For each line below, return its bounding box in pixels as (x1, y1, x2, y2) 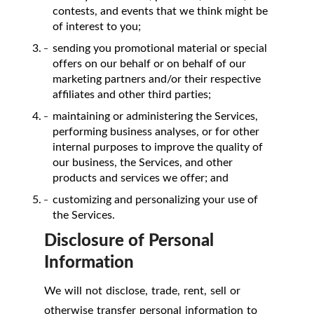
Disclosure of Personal (44, 227, 214, 252)
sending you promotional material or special (53, 40, 267, 56)
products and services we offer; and (53, 170, 228, 186)
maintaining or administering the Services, (53, 108, 258, 124)
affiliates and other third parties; (53, 86, 211, 102)
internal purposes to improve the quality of (53, 139, 263, 155)
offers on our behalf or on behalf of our (53, 55, 246, 71)
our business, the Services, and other (53, 154, 233, 170)
